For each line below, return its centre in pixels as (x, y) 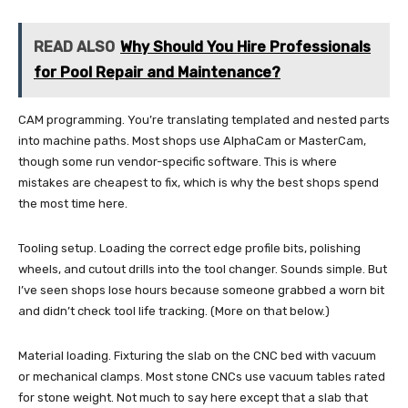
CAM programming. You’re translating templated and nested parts (204, 120)
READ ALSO (74, 47)
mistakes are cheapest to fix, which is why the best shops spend (199, 183)
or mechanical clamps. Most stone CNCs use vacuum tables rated (202, 377)
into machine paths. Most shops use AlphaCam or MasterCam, (192, 141)
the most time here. (73, 204)
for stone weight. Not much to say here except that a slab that (193, 398)
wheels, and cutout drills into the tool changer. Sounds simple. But (203, 270)
